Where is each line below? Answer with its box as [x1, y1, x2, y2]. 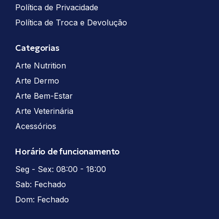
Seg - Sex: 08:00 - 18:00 [15, 164, 107, 175]
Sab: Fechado [15, 179, 66, 190]
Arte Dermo [15, 76, 60, 86]
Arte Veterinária [15, 106, 74, 116]
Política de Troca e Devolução [15, 18, 128, 28]
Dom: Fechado [15, 195, 69, 205]
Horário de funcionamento [15, 146, 120, 157]
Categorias [15, 43, 60, 54]
